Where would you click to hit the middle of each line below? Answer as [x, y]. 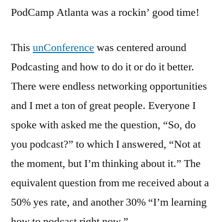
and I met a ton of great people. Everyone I [103, 106]
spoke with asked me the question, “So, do [103, 125]
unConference [63, 48]
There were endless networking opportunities [109, 86]
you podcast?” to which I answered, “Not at [106, 144]
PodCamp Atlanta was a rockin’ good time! [105, 12]
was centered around [140, 48]
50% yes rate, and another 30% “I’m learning [109, 202]
